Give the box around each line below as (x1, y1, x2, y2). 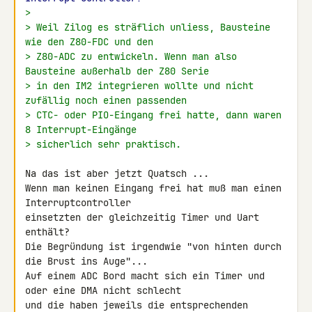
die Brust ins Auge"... (25, 255, 148, 267)
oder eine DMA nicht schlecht (25, 284, 187, 297)
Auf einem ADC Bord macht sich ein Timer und (25, 270, 265, 282)
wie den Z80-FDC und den (25, 36, 153, 48)
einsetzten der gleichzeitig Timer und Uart (25, 211, 259, 224)
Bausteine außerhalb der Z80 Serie (25, 65, 209, 77)
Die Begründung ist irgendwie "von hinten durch (25, 240, 281, 253)
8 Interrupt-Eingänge (25, 123, 136, 136)
